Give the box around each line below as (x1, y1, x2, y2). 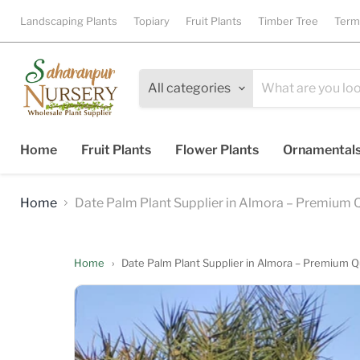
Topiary (133, 14, 170, 27)
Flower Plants (175, 141, 259, 157)
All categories (148, 80, 231, 96)
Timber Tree (258, 14, 318, 27)
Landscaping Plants (20, 14, 117, 27)
